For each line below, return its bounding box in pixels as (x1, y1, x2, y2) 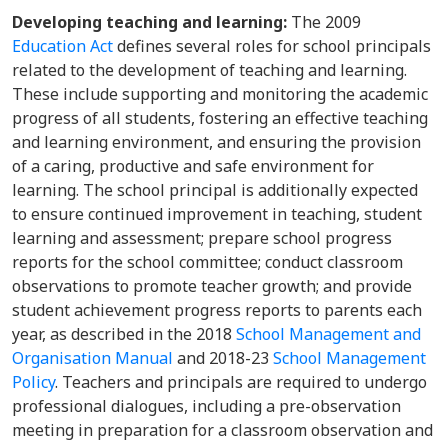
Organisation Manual (12, 347, 173, 369)
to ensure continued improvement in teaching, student (12, 203, 422, 225)
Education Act (12, 35, 113, 57)
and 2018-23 (173, 347, 273, 369)
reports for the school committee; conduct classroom (12, 251, 403, 273)
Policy (12, 371, 55, 393)
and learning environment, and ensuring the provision (12, 131, 421, 153)
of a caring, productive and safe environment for (12, 155, 374, 177)
